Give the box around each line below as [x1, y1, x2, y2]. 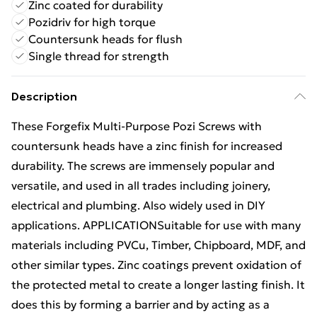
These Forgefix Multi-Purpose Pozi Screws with [11, 119, 262, 133]
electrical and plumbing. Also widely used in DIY [11, 198, 265, 212]
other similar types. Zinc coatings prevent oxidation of [11, 258, 301, 272]
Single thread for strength [28, 49, 169, 63]
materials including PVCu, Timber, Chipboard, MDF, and [11, 238, 306, 252]
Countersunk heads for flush [28, 32, 183, 46]
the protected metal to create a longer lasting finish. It [11, 277, 305, 292]
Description [11, 89, 77, 103]
